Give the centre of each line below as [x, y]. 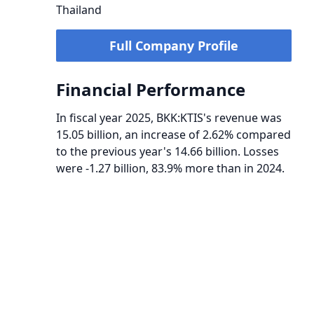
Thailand [79, 10]
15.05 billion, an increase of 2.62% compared [173, 135]
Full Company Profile [174, 46]
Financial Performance [151, 89]
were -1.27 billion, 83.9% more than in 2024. [170, 168]
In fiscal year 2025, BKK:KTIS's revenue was [169, 118]
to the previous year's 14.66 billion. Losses [168, 151]
